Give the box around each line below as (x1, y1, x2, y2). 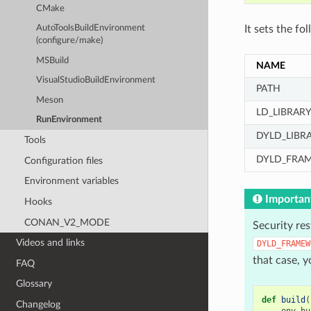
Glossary (16, 278, 53, 289)
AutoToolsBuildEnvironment (36, 24, 146, 33)
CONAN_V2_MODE (24, 217, 110, 228)
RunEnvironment (36, 115, 103, 125)
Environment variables (24, 176, 119, 187)
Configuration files (24, 155, 103, 166)
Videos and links (16, 237, 85, 249)
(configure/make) (36, 36, 103, 46)
